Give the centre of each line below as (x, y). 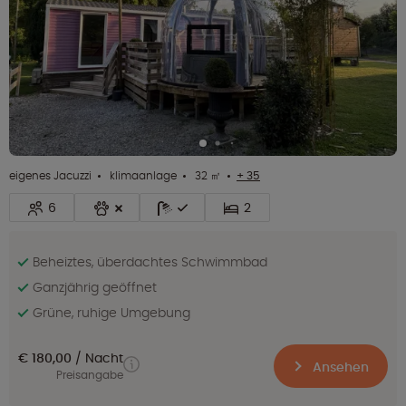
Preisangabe (90, 376)
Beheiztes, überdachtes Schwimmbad (150, 262)
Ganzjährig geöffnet (95, 288)
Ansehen (339, 367)
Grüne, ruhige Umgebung (111, 313)
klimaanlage (142, 176)
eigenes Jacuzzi (50, 176)
